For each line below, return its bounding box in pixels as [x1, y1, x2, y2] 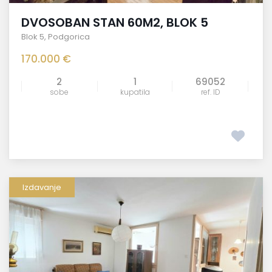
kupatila [120, 87, 150, 98]
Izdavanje [22, 182, 61, 194]
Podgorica [48, 31, 90, 43]
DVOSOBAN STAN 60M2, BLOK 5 [21, 14, 208, 32]
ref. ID [200, 87, 220, 98]
